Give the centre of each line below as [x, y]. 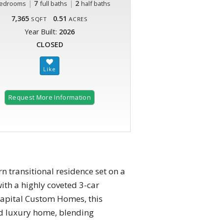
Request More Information [50, 97]
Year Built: [42, 32]
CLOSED [50, 45]
